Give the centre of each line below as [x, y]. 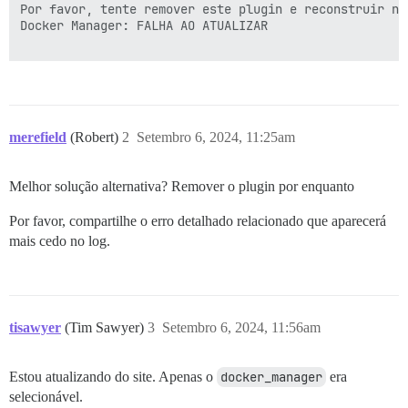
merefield [38, 138]
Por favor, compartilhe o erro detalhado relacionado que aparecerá [198, 221]
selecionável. [46, 397]
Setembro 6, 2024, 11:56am [241, 328]
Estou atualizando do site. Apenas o [113, 377]
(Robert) [96, 138]
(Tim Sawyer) [106, 328]
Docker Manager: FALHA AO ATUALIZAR [144, 26]
